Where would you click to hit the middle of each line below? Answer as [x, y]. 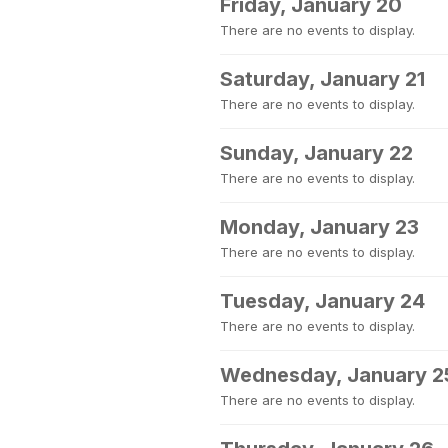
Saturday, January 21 [322, 79]
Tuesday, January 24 [322, 301]
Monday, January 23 [319, 227]
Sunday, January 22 [316, 153]
